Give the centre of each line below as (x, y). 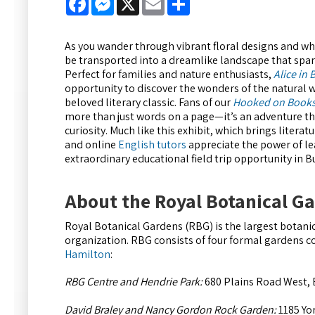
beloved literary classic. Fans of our (149, 103)
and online (91, 145)
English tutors (152, 145)
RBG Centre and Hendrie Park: (134, 282)
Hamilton (88, 255)
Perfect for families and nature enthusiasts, (169, 75)
